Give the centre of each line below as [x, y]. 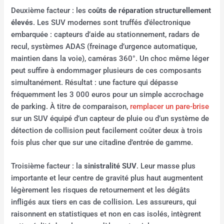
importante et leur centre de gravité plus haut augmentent [107, 178]
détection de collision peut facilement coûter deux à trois [107, 130]
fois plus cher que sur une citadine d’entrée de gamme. [102, 142]
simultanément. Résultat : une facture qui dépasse [95, 82]
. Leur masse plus [166, 166]
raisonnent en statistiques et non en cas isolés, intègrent [106, 214]
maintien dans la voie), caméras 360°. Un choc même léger [110, 58]
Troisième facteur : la [48, 166]
